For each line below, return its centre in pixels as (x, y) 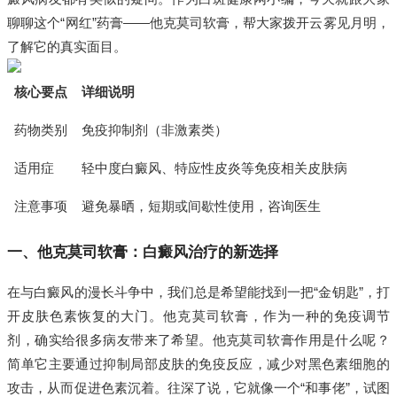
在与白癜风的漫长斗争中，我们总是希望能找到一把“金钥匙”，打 (198, 292)
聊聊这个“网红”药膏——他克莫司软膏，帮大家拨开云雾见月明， (198, 23)
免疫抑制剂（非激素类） (155, 130)
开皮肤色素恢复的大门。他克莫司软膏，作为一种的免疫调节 (198, 316)
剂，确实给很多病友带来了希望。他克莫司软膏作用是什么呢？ (198, 340)
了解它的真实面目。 (67, 47)
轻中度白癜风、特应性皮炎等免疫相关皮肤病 (215, 168)
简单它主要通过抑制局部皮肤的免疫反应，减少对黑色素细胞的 (198, 364)
